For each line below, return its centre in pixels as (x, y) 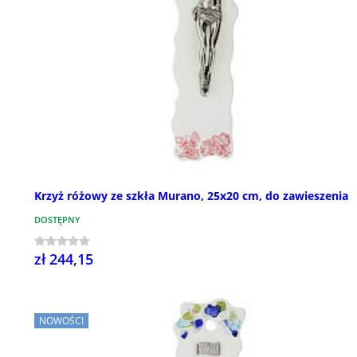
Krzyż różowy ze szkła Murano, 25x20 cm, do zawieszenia (191, 196)
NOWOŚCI (61, 321)
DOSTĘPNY (57, 220)
